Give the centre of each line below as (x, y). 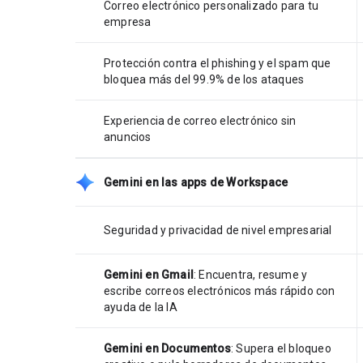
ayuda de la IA (141, 307)
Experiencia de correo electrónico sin (200, 120)
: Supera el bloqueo (281, 348)
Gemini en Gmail (149, 274)
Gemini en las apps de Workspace (196, 182)
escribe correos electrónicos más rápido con (220, 290)
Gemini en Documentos (167, 348)
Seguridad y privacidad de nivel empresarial (218, 230)
